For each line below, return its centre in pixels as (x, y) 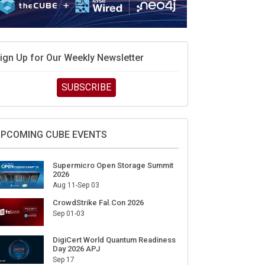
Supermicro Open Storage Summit (113, 165)
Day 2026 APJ (76, 249)
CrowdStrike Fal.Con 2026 (98, 203)
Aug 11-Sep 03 (76, 185)
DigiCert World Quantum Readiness (114, 240)
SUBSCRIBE (86, 87)
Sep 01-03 (68, 214)
